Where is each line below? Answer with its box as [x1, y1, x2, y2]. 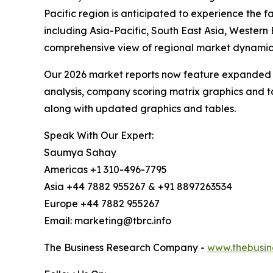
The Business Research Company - [44, 241, 207, 253]
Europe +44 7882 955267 [44, 197, 160, 210]
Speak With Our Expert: [44, 129, 154, 141]
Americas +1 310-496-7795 [44, 163, 167, 175]
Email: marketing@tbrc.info [44, 214, 171, 227]
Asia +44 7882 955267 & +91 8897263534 [44, 180, 232, 193]
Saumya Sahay [44, 146, 116, 158]
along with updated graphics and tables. [44, 102, 236, 115]
